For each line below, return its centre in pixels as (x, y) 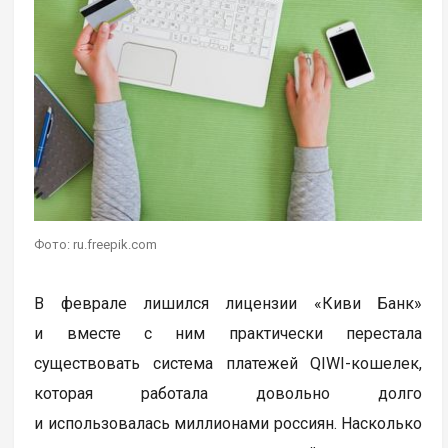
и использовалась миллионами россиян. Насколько (228, 423)
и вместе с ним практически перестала (228, 333)
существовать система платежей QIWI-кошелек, (228, 363)
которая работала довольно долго (228, 393)
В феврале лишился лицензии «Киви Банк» (228, 303)
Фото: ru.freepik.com (96, 244)
